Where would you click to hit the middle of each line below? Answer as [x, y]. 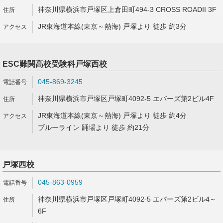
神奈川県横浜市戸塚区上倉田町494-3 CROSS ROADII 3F [127, 9]
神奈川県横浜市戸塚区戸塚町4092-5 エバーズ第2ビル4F [126, 99]
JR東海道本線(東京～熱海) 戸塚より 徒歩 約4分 [112, 115]
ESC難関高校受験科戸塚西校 [55, 64]
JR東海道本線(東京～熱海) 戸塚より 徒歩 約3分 [112, 26]
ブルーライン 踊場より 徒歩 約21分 [94, 127]
